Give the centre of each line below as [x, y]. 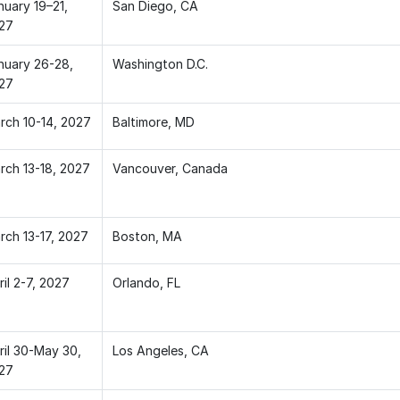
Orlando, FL [146, 282]
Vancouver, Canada [170, 168]
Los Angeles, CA [160, 350]
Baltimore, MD [153, 121]
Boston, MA [147, 236]
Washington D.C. [160, 63]
